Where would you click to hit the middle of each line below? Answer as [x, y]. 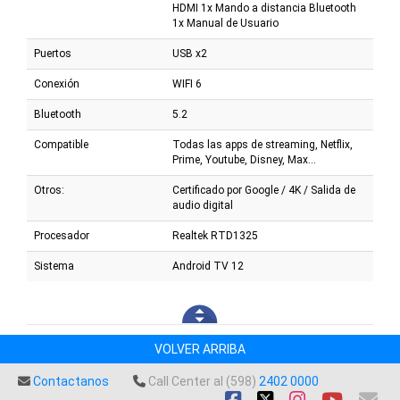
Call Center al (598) [202, 381]
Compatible [61, 144]
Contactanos [71, 381]
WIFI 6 [187, 83]
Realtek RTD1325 [215, 235]
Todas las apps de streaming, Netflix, [262, 144]
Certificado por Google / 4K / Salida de [264, 190]
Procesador [62, 235]
